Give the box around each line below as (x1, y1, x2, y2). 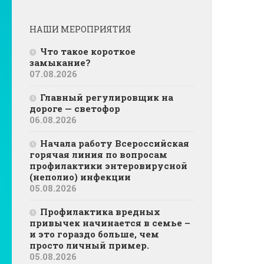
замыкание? (29, 57, 91, 69)
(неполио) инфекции (29, 171, 131, 183)
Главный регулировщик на (40, 91, 173, 104)
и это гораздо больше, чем (29, 228, 159, 240)
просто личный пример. (29, 239, 151, 252)
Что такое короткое (40, 45, 136, 58)
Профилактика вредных (40, 206, 160, 218)
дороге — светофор (29, 103, 120, 115)
